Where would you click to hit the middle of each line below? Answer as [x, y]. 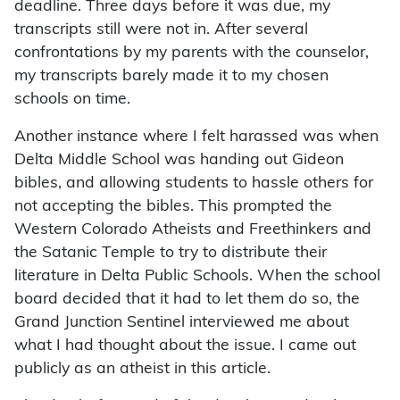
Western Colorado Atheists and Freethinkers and [193, 230]
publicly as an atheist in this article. [142, 370]
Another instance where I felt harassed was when [196, 137]
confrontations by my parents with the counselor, [192, 54]
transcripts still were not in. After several [161, 30]
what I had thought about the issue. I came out [185, 346]
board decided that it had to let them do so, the [187, 300]
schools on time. [72, 100]
